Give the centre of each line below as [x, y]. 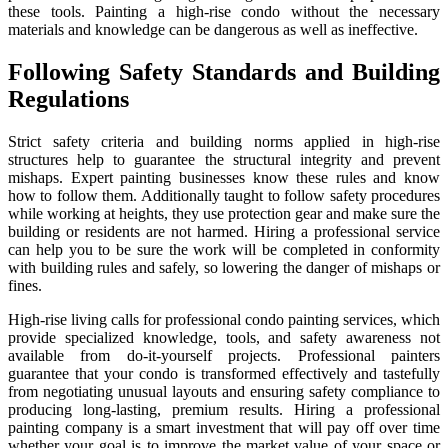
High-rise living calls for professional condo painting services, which [224, 320]
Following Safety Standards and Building [224, 72]
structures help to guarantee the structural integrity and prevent [224, 160]
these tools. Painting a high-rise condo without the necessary [224, 12]
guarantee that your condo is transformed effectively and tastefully [224, 374]
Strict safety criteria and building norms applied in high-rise [224, 142]
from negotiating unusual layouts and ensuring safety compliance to [224, 392]
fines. [25, 286]
